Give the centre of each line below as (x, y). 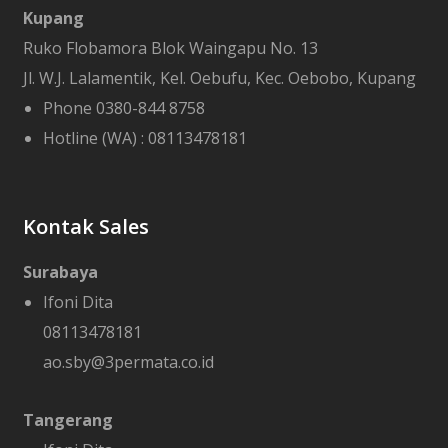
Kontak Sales (85, 226)
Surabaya (60, 272)
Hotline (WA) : (95, 138)
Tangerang (67, 420)
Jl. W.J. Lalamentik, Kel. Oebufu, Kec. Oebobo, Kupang (219, 78)
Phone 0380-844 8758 (123, 108)
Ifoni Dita (77, 302)
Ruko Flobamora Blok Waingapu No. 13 (170, 48)
